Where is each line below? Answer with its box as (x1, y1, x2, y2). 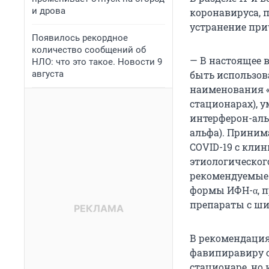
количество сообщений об (32, 44, 146, 55)
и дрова (32, 5, 65, 16)
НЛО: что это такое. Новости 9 (32, 56, 162, 67)
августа (32, 68, 64, 79)
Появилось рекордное (32, 32, 128, 43)
